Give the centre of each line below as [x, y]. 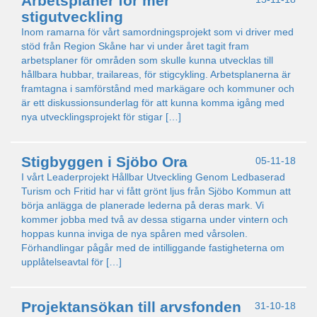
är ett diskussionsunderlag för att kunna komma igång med [153, 103]
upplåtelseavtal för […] [71, 262]
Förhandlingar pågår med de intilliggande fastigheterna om [153, 248]
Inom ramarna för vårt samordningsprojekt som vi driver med [157, 32]
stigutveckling [72, 17]
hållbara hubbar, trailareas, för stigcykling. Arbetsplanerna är [156, 74]
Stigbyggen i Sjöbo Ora [104, 162]
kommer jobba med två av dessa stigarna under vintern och [155, 219]
